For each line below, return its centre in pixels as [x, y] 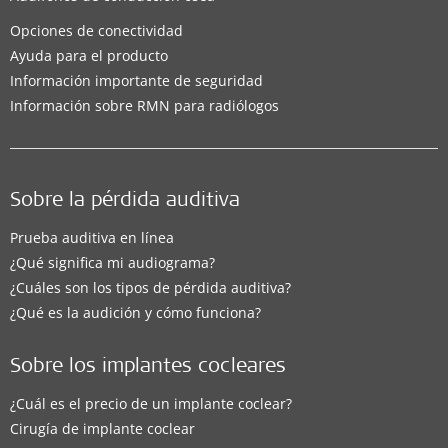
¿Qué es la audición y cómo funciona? [135, 312]
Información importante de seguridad [136, 80]
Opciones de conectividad [96, 30]
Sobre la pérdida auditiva [125, 202]
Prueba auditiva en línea [92, 237]
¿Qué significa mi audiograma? [112, 262]
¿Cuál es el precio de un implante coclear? [151, 403]
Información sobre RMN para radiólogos [144, 105]
